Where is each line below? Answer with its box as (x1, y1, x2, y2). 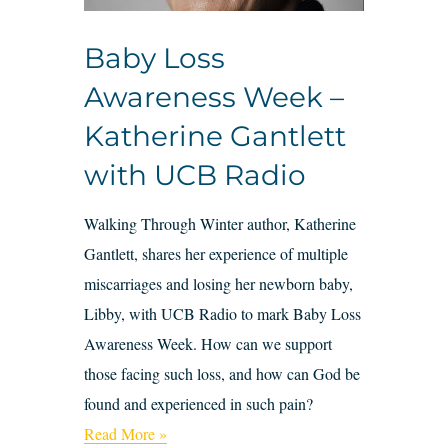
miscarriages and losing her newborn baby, (84, 273, 353, 294)
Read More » (84, 423, 167, 444)
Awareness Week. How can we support (84, 333, 332, 354)
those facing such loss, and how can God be (84, 363, 360, 384)
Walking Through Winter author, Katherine (84, 213, 356, 234)
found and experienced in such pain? (84, 393, 313, 414)
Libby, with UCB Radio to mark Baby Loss (84, 303, 361, 324)
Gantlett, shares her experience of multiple (84, 243, 348, 264)
